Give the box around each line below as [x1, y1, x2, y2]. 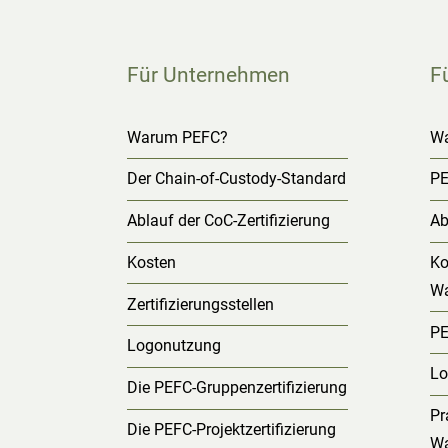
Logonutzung [126, 336, 221, 356]
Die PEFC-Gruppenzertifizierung [126, 378, 347, 398]
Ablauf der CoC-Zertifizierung [126, 211, 330, 231]
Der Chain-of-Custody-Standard [126, 169, 346, 189]
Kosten [126, 252, 176, 272]
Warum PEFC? [126, 127, 228, 147]
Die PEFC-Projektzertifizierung [126, 420, 336, 440]
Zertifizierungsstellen [126, 294, 274, 314]
